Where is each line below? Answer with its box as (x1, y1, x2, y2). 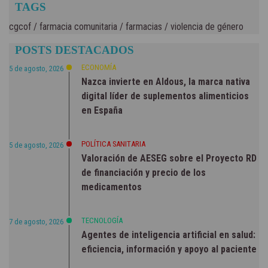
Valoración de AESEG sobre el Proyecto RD (81, 152, 257, 164)
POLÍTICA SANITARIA (81, 139, 145, 148)
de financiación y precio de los (81, 166, 206, 178)
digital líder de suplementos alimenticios (81, 90, 249, 102)
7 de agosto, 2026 (9, 217, 63, 226)
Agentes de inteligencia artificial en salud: (81, 229, 255, 240)
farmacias (123, 20, 162, 32)
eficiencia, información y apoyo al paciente (81, 243, 257, 255)
